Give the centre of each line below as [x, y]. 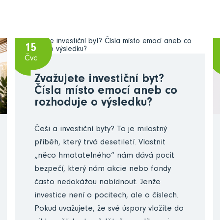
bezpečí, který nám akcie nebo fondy [103, 170]
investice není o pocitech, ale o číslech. [107, 196]
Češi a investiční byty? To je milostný [101, 130]
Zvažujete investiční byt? [99, 80]
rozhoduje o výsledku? [94, 104]
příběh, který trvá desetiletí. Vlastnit [100, 143]
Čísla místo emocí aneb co [106, 92]
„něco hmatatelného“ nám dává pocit [105, 157]
